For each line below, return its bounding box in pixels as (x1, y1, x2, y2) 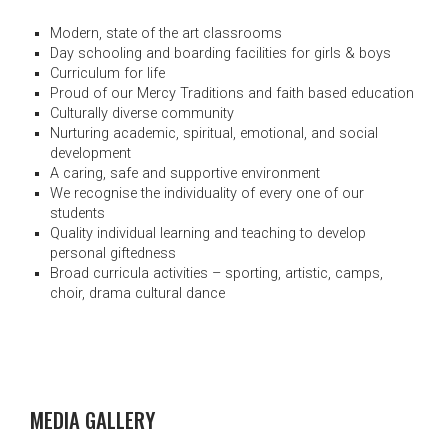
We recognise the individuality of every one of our (50, 184, 364, 202)
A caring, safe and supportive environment (50, 164, 320, 182)
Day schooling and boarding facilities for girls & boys (50, 44, 391, 62)
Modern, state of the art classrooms (50, 24, 282, 42)
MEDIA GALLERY (30, 403, 155, 435)
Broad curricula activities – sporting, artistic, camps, (50, 264, 383, 282)
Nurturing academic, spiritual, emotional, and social (50, 124, 378, 142)
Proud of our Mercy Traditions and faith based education (50, 84, 414, 102)
